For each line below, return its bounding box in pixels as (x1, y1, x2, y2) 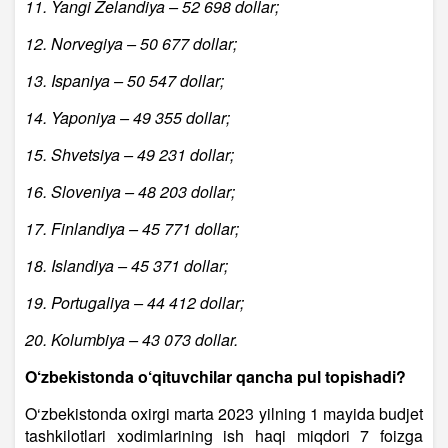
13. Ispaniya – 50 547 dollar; (25, 69, 224, 93)
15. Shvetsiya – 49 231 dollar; (25, 143, 234, 167)
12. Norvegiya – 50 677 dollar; (25, 32, 237, 56)
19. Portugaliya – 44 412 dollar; (25, 291, 244, 315)
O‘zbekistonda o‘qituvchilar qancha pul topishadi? (25, 365, 406, 389)
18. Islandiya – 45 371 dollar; (25, 254, 228, 278)
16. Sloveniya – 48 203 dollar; (25, 180, 235, 204)
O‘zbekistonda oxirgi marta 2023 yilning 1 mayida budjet (25, 402, 423, 426)
